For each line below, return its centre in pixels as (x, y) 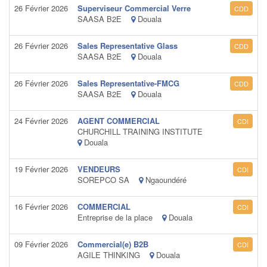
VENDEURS (99, 169)
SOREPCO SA (108, 180)
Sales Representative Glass (128, 46)
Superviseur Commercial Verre (134, 8)
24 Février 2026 (41, 121)
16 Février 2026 (41, 207)
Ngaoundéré (165, 180)
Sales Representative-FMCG (128, 83)
